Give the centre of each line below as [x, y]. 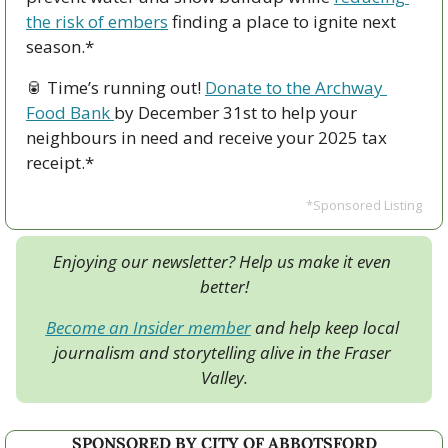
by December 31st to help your [235, 113]
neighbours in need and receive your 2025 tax [206, 138]
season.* [60, 47]
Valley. [224, 378]
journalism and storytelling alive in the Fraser [222, 353]
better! [224, 287]
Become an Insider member [148, 328]
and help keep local [324, 328]
